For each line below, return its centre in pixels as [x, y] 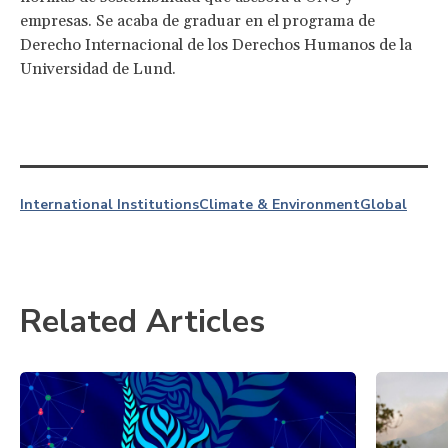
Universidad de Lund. [98, 68]
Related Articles [142, 321]
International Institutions [109, 204]
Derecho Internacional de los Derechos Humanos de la [216, 44]
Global [383, 204]
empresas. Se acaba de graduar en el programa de [197, 20]
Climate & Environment [279, 204]
